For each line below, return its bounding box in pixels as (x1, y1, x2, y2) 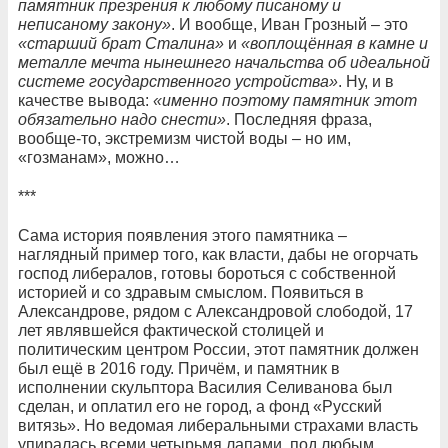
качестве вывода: (18, 91, 153, 109)
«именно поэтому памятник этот (153, 91, 417, 109)
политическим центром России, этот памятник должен (18, 340, 419, 358)
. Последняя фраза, (226, 110, 372, 128)
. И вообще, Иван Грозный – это (171, 15, 408, 33)
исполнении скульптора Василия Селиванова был (18, 378, 392, 396)
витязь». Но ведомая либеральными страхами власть (18, 416, 418, 434)
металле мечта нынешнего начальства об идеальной (18, 53, 430, 71)
